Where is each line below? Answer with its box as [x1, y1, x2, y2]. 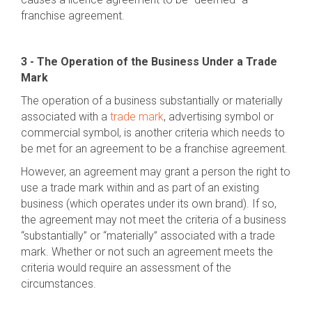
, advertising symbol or [164, 110, 274, 123]
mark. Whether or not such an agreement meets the [21, 245, 273, 258]
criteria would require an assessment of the [21, 261, 231, 274]
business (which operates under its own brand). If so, [21, 197, 276, 210]
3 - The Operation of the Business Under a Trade [21, 55, 277, 68]
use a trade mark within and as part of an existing [21, 181, 259, 194]
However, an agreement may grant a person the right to [21, 165, 290, 178]
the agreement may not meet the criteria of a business [21, 213, 286, 226]
